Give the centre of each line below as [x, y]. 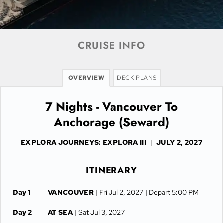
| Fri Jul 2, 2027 [120, 192]
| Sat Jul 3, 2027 [100, 212]
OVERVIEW [86, 78]
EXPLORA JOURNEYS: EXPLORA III [83, 142]
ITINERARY [111, 170]
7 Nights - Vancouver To [111, 106]
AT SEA [60, 212]
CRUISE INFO [111, 46]
